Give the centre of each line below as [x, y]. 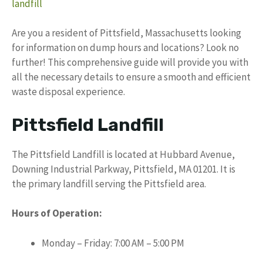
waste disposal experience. [68, 92]
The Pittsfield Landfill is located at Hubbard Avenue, [123, 154]
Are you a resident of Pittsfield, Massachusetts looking [127, 33]
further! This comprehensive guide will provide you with [130, 62]
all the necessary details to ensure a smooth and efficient [131, 77]
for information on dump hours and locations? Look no [125, 48]
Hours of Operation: [57, 213]
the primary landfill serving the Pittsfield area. [109, 183]
